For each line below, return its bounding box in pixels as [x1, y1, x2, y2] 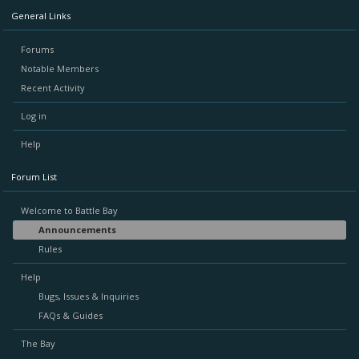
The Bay [21, 337, 55, 349]
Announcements [38, 224, 116, 236]
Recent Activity [21, 82, 85, 94]
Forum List [11, 171, 57, 183]
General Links [11, 10, 71, 22]
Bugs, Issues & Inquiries [38, 290, 139, 302]
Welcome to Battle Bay [21, 204, 118, 216]
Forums [21, 43, 54, 55]
